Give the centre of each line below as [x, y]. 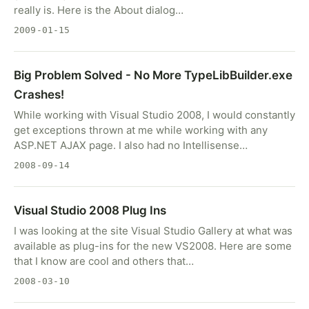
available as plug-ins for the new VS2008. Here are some [153, 246]
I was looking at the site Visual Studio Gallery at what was [153, 231]
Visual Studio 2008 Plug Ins [90, 210]
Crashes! [39, 94]
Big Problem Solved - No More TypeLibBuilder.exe [153, 75]
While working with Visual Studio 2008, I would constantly [154, 115]
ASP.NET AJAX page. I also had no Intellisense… [131, 145]
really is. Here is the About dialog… [99, 10]
